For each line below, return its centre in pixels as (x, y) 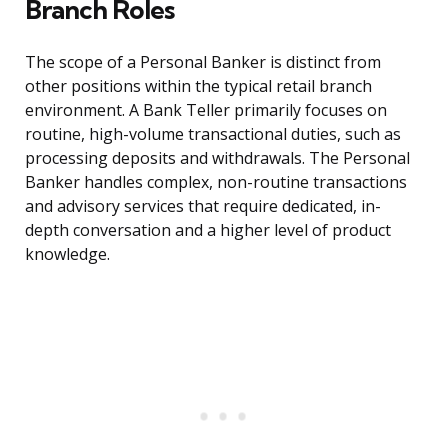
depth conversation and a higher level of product (208, 230)
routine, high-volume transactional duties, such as (213, 134)
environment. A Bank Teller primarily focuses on (206, 110)
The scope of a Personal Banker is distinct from (203, 62)
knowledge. (67, 254)
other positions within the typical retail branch (198, 86)
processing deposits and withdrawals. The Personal (217, 158)
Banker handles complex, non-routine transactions (216, 182)
